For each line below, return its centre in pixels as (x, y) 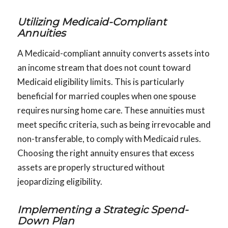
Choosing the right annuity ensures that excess (106, 153)
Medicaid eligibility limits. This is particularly (101, 81)
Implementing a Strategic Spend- (103, 209)
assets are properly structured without (91, 167)
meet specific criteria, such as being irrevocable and (114, 124)
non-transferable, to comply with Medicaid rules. (109, 138)
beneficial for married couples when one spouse (106, 96)
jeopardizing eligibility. (60, 181)
